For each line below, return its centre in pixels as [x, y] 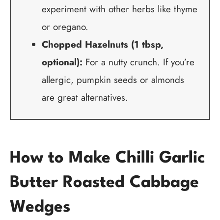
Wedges [40, 207]
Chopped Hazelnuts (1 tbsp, [102, 45]
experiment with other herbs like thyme [119, 9]
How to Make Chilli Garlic [107, 158]
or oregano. [65, 27]
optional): [62, 62]
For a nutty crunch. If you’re [138, 62]
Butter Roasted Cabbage [104, 183]
